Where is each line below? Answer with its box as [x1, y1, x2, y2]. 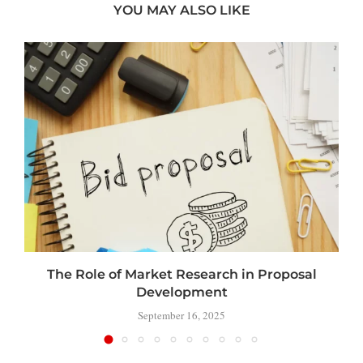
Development [135, 284, 228, 300]
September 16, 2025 [138, 307, 225, 322]
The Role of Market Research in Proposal [46, 266, 317, 282]
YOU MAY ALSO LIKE [113, 2, 250, 18]
